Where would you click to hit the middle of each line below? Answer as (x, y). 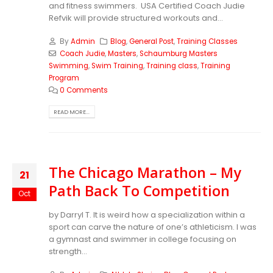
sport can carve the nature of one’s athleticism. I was (153, 227)
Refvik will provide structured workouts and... (136, 18)
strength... (68, 251)
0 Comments (83, 90)
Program (64, 78)
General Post (152, 42)
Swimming (69, 66)
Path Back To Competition (139, 191)
